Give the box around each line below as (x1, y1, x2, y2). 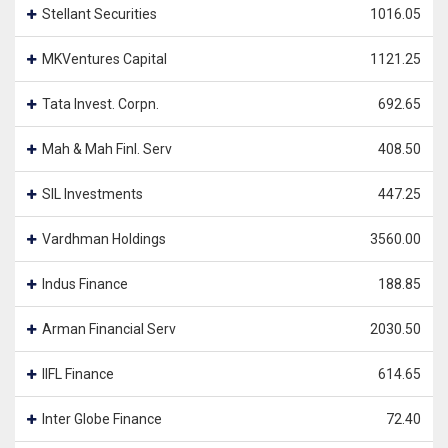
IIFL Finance (42, 366, 114, 382)
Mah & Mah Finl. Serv (42, 141, 172, 157)
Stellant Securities (42, 6, 157, 22)
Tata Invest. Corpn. (42, 96, 159, 112)
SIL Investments (42, 186, 143, 202)
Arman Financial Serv (42, 321, 176, 337)
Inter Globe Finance (42, 411, 162, 427)
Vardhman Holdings (42, 231, 166, 247)
